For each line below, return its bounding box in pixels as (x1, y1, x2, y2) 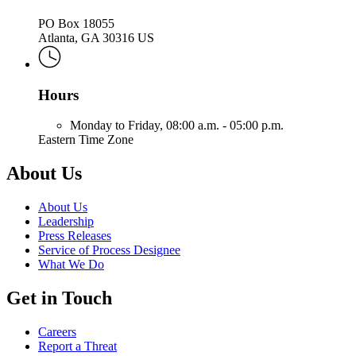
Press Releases (38, 229, 111, 243)
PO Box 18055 (38, 17, 114, 31)
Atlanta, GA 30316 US (38, 31, 154, 45)
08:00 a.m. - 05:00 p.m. (166, 118, 284, 133)
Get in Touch (6, 288, 112, 309)
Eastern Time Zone (38, 133, 133, 147)
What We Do (38, 257, 104, 272)
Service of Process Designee (38, 243, 180, 257)
